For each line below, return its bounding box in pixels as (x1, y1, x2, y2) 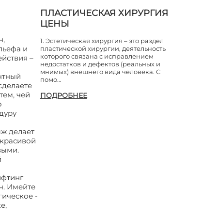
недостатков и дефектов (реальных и (40, 60, 160, 68)
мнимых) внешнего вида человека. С (40, 68, 160, 76)
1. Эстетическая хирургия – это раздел (40, 37, 164, 45)
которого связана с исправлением (40, 52, 154, 60)
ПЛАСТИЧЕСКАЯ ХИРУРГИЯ (40, 8, 168, 18)
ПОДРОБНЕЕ (40, 91, 87, 100)
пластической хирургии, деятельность (40, 45, 166, 52)
